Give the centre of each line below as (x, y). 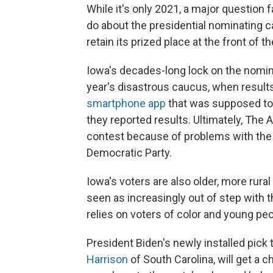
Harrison (107, 260)
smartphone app (126, 104)
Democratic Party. (129, 153)
